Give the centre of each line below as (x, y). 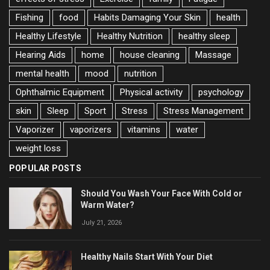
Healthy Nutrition (130, 36)
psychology (221, 92)
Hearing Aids (41, 55)
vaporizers (91, 129)
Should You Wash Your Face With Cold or (162, 193)
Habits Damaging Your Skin (147, 17)
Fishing (30, 17)
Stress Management (203, 111)
